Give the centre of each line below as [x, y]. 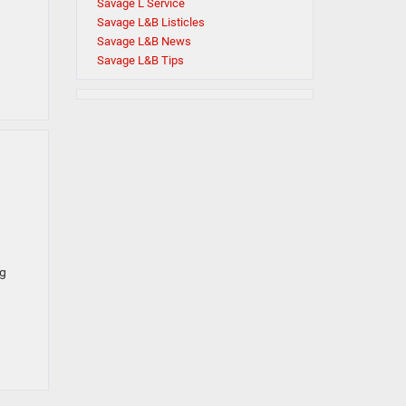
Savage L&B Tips [140, 61]
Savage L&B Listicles [150, 23]
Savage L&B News [144, 42]
